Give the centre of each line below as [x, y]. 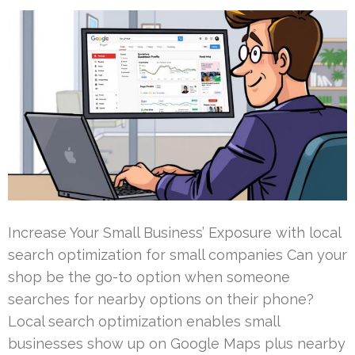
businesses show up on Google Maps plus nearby [177, 344]
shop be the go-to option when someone [149, 277]
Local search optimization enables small [144, 322]
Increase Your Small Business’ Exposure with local [174, 233]
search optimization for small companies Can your [177, 255]
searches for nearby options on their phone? [161, 300]
